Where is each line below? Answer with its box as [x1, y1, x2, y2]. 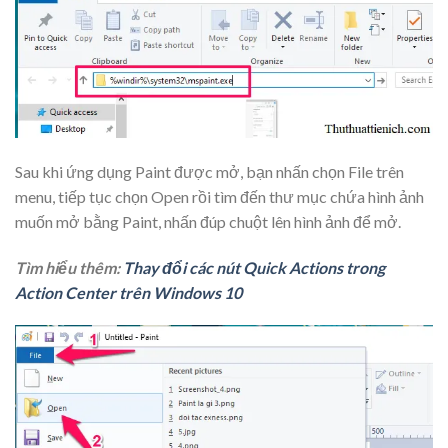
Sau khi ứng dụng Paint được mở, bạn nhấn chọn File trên [15, 161, 404, 181]
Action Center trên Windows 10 [15, 282, 242, 302]
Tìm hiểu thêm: [15, 257, 123, 277]
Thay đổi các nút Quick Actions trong [123, 257, 385, 277]
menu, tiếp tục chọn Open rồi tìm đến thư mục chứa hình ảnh [15, 186, 424, 206]
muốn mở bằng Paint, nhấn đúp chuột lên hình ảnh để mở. [15, 211, 401, 231]
